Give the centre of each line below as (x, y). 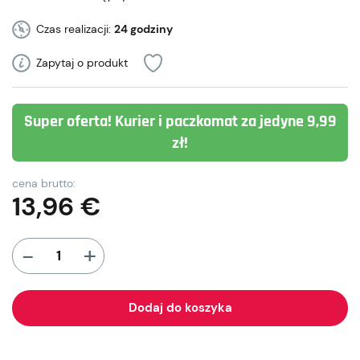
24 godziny (143, 29)
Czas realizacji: (75, 29)
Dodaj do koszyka (180, 308)
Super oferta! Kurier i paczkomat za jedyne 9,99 (180, 122)
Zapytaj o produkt (82, 63)
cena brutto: (44, 183)
